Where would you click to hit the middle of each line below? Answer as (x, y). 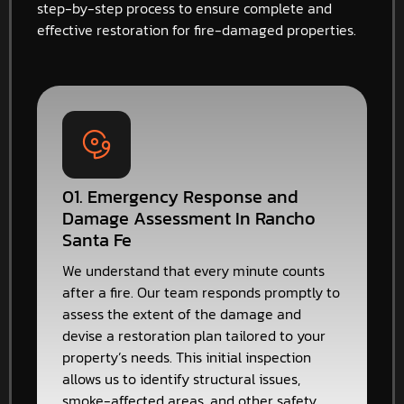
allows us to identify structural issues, (181, 379)
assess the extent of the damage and (182, 314)
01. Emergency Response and (180, 197)
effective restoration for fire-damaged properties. (197, 29)
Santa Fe (97, 240)
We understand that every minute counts (193, 271)
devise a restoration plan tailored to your (194, 336)
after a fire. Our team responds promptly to (201, 293)
